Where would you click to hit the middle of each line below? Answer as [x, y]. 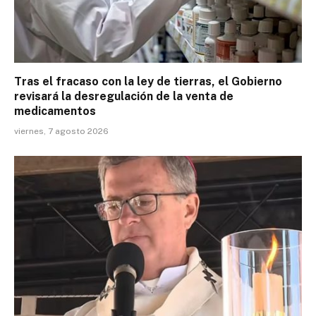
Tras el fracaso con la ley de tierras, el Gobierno [148, 81]
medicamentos [55, 111]
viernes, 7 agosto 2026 [61, 131]
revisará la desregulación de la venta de [124, 96]
